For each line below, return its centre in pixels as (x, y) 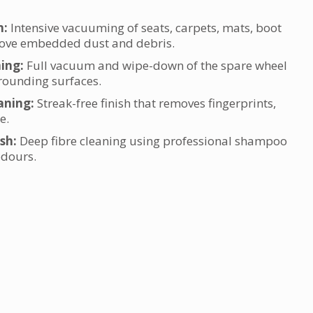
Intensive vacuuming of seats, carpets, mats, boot (145, 28)
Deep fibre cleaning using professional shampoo (152, 141)
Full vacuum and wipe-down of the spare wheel (155, 65)
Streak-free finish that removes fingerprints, (155, 103)
